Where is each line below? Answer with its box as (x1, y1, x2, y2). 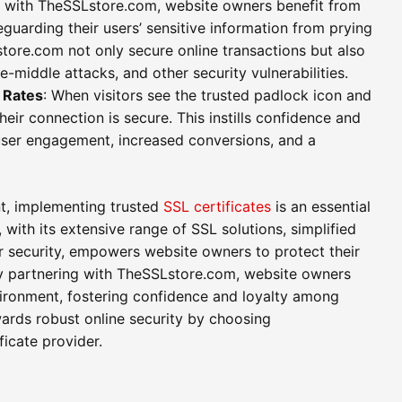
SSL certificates (163, 197, 271, 215)
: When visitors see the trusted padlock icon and (43, 85, 371, 104)
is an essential (271, 197, 371, 215)
